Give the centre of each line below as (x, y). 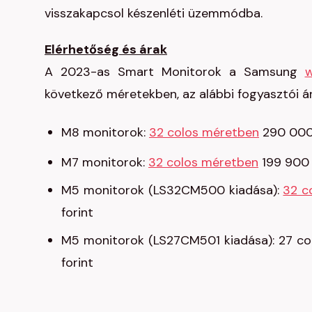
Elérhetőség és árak (106, 49)
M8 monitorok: (105, 132)
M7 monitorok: (105, 162)
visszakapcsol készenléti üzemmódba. (154, 13)
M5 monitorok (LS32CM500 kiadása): (172, 190)
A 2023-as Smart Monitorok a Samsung (175, 72)
